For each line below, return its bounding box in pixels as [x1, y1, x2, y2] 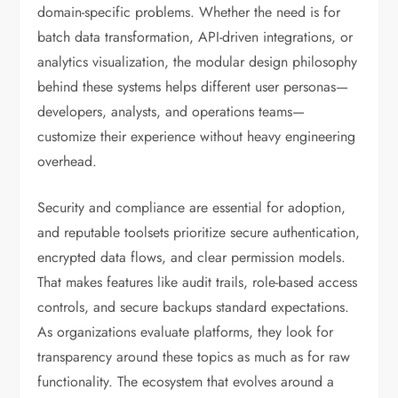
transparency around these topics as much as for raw [37, 346, 351, 367]
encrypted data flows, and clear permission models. [37, 247, 346, 267]
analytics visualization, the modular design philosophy [37, 52, 358, 72]
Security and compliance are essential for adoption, [37, 197, 346, 218]
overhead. [37, 151, 98, 171]
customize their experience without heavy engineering [37, 126, 356, 147]
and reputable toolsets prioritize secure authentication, [37, 222, 361, 243]
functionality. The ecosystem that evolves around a [37, 371, 335, 392]
